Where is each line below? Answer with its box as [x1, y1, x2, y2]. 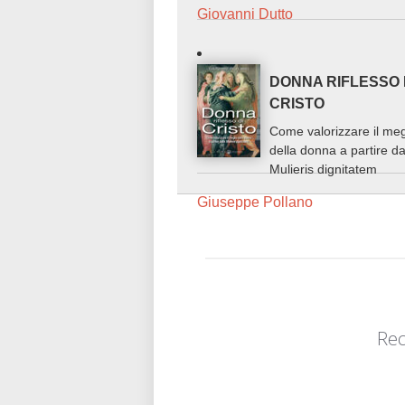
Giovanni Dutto [197, 5, 294, 22]
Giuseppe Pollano [197, 193, 314, 210]
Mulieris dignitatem [269, 161, 378, 176]
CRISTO [269, 95, 325, 111]
